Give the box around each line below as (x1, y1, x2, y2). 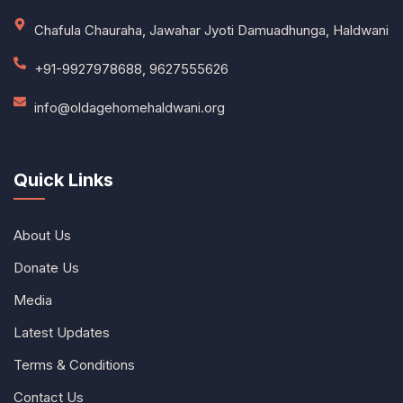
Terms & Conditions (13, 355, 135, 373)
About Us (13, 226, 71, 244)
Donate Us (13, 258, 79, 276)
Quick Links (13, 168, 113, 191)
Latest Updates (13, 323, 110, 341)
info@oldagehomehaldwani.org (33, 98, 225, 116)
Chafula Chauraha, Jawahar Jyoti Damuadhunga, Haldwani (33, 21, 389, 39)
